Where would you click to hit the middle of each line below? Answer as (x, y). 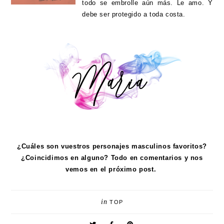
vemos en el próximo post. (112, 169)
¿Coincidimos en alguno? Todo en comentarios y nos (112, 158)
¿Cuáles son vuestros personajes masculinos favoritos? (112, 146)
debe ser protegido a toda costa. (135, 14)
